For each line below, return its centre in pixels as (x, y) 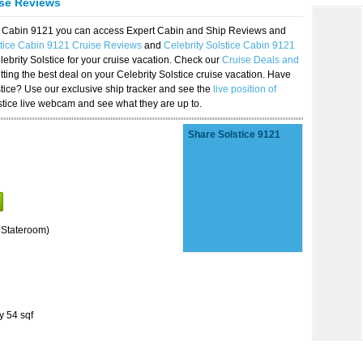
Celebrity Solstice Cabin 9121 (229, 45)
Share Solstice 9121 (234, 135)
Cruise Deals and (261, 60)
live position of (245, 89)
